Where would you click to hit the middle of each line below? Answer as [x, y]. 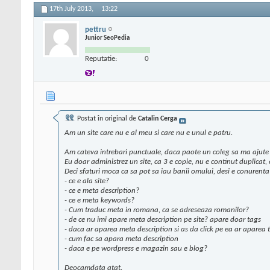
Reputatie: [101, 58]
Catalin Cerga [158, 119]
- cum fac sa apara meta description [121, 239]
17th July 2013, [72, 9]
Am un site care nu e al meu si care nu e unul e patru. [149, 133]
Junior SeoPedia [107, 38]
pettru [96, 30]
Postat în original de [107, 119]
